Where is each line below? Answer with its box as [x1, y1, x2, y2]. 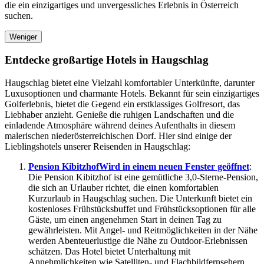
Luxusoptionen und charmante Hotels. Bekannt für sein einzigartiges [5, 88, 259, 99]
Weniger [9, 32, 37, 41]
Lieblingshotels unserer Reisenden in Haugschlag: [5, 141, 190, 152]
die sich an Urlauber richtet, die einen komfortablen [28, 183, 219, 193]
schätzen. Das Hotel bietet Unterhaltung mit [28, 246, 190, 257]
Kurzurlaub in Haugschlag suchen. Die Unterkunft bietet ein [28, 193, 252, 204]
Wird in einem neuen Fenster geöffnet [99, 161, 249, 172]
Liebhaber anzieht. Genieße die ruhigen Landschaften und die [5, 110, 234, 120]
